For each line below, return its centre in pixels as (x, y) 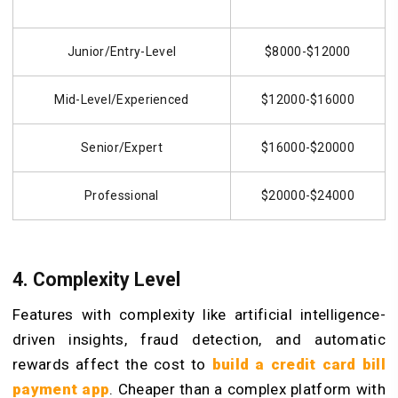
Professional (122, 196)
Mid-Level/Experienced (122, 100)
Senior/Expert (122, 148)
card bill (354, 365)
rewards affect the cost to (112, 365)
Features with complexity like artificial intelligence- (199, 315)
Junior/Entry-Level (122, 52)
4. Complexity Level (96, 279)
